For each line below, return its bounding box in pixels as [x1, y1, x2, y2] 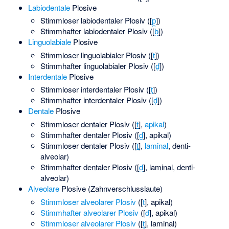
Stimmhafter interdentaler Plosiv [40, 95, 147, 106]
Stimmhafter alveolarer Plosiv [40, 207, 139, 218]
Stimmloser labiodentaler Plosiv [40, 15, 146, 26]
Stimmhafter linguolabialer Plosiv [40, 60, 149, 71]
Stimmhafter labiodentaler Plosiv [40, 26, 148, 37]
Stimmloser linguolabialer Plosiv [40, 49, 147, 60]
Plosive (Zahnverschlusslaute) [59, 182, 163, 194]
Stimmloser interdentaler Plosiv [40, 84, 145, 95]
